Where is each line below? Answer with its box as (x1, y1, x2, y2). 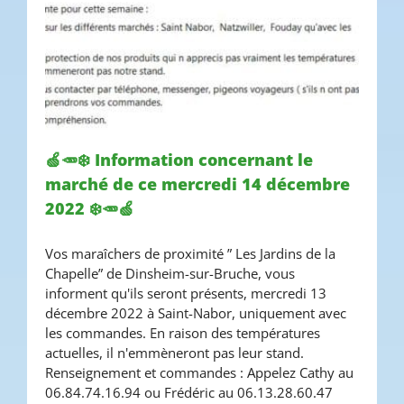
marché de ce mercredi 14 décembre (45, 172, 350, 195)
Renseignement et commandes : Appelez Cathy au (45, 363, 353, 381)
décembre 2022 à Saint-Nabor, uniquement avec (45, 303, 346, 322)
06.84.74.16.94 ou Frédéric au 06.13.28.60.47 (45, 382, 333, 401)
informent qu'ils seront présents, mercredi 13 (45, 283, 326, 302)
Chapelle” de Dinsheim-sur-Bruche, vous (45, 263, 295, 282)
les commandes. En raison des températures (45, 323, 320, 342)
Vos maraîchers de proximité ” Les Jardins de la (45, 243, 335, 262)
